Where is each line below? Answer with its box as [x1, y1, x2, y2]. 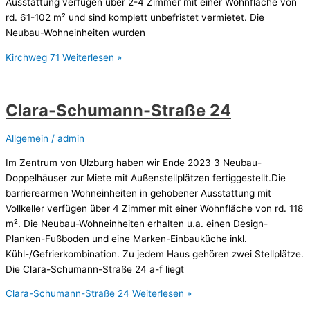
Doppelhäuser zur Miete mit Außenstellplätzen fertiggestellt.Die [6, 172, 286, 183]
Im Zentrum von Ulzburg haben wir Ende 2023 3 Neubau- [6, 156, 262, 168]
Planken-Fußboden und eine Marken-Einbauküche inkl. [6, 232, 247, 244]
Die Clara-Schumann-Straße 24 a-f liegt [6, 263, 184, 275]
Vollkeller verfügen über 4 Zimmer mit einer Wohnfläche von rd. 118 [6, 202, 303, 214]
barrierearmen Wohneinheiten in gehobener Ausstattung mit [6, 187, 271, 199]
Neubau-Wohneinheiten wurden [6, 27, 145, 39]
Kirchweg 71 [6, 52, 60, 63]
